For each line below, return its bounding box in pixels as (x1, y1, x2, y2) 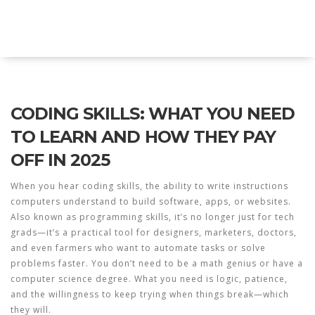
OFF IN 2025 (11, 150, 110, 170)
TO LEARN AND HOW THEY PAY (11, 127, 276, 147)
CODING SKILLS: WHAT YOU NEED (11, 103, 295, 124)
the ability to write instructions (146, 180, 288, 192)
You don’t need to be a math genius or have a (89, 257, 303, 269)
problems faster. (11, 257, 89, 269)
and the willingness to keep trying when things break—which (11, 288, 289, 300)
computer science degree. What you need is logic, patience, (11, 273, 288, 285)
